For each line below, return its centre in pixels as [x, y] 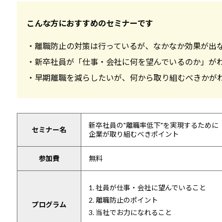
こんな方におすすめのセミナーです [90, 23]
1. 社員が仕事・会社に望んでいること [147, 187]
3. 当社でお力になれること [130, 212]
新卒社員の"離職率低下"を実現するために [153, 125]
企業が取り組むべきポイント [134, 134]
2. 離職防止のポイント [123, 200]
